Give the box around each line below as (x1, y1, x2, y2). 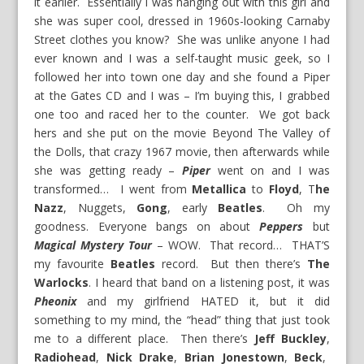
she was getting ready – (34, 162, 182, 179)
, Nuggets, (63, 200, 137, 216)
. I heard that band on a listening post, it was (89, 275, 330, 291)
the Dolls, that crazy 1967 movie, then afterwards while (34, 144, 330, 160)
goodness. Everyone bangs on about (34, 219, 260, 235)
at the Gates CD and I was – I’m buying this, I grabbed (34, 88, 330, 104)
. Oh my (262, 200, 330, 216)
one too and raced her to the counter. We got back (34, 106, 330, 123)
